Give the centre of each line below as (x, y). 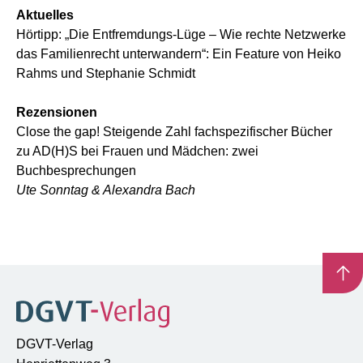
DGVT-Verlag (55, 344)
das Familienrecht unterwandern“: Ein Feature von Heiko (179, 54)
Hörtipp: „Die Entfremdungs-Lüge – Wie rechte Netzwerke (181, 34)
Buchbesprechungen (76, 171)
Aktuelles (45, 15)
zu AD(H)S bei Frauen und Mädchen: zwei (137, 151)
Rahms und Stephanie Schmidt (106, 73)
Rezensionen (57, 112)
